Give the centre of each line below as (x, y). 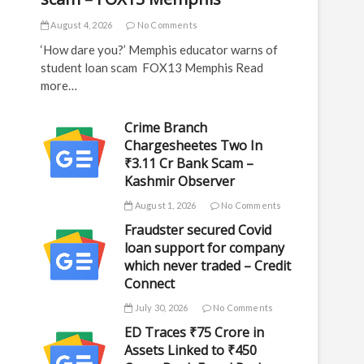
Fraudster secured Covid (198, 230)
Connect (150, 284)
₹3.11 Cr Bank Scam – (189, 163)
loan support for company (205, 248)
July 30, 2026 (160, 308)
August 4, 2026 (81, 25)
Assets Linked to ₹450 (191, 350)
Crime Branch (166, 128)
